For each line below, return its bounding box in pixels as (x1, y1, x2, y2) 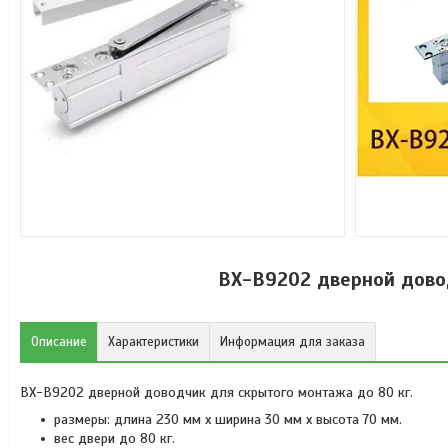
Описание (31, 334, 87, 350)
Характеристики (108, 334, 199, 350)
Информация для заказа (220, 334, 365, 350)
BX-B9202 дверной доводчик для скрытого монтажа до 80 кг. (20, 384, 413, 401)
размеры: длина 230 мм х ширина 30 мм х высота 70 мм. (54, 411, 402, 428)
